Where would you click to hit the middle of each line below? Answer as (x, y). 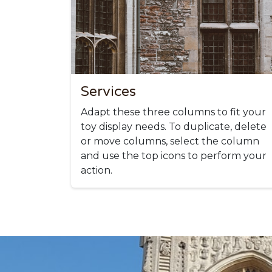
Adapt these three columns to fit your (173, 112)
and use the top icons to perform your (174, 155)
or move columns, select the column (170, 141)
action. (97, 170)
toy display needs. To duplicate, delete (174, 126)
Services (108, 91)
